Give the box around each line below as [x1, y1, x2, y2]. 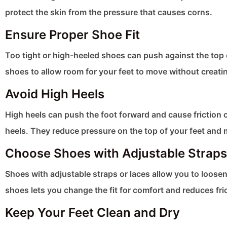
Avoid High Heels [5, 87, 104, 102]
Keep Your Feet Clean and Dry [5, 205, 180, 220]
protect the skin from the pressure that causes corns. [5, 7, 212, 18]
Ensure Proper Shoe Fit [5, 27, 140, 43]
